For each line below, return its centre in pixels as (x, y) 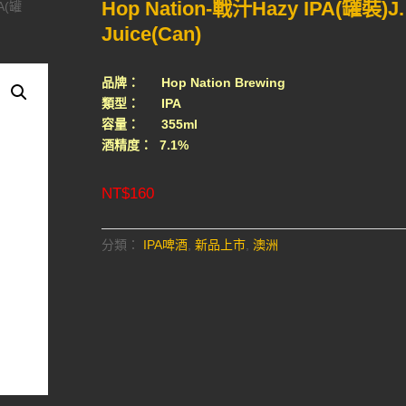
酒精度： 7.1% (145, 145)
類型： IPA (141, 103)
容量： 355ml (149, 124)
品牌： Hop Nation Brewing (193, 82)
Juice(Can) (151, 34)
